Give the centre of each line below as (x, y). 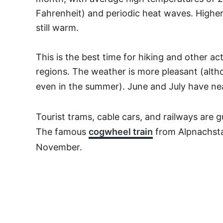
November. (59, 147)
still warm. (57, 28)
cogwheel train (121, 132)
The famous (62, 132)
